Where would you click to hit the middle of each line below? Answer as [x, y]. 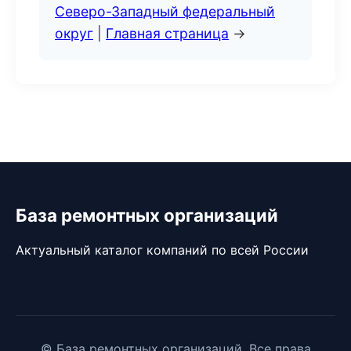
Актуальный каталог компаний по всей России [162, 250]
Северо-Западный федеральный [165, 11]
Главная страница [167, 33]
